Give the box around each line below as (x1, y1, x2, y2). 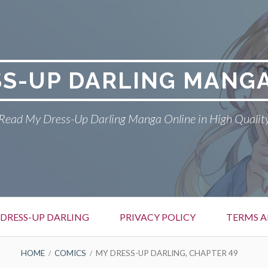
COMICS (54, 248, 86, 258)
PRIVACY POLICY (120, 211, 196, 223)
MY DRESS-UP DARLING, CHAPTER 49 (95, 248, 238, 258)
